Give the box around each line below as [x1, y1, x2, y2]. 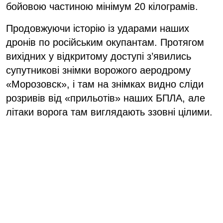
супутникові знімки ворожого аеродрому [6, 64, 191, 76]
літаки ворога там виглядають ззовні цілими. [6, 106, 213, 117]
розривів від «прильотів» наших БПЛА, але [6, 92, 205, 104]
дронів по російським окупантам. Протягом [6, 36, 204, 48]
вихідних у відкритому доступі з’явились [6, 50, 191, 62]
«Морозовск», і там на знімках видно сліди [6, 78, 204, 90]
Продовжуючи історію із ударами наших [6, 22, 189, 34]
